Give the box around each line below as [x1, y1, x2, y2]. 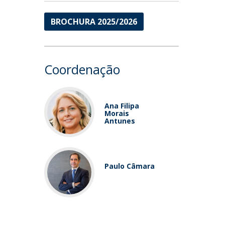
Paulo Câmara [104, 161, 155, 171]
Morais [104, 108, 130, 118]
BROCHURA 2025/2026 [51, 16, 138, 27]
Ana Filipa [104, 101, 140, 110]
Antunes [104, 116, 136, 126]
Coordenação [44, 61, 121, 78]
